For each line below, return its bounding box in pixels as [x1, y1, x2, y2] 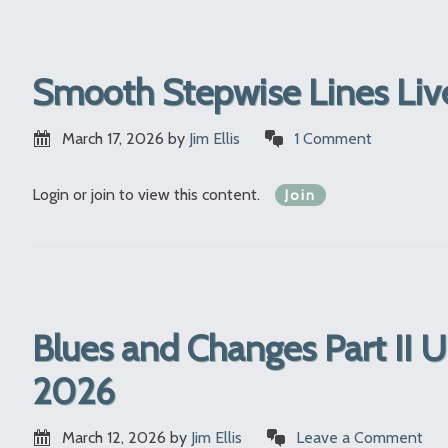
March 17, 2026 [62, 129, 164, 149]
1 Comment [294, 129, 372, 149]
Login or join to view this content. [32, 185, 264, 205]
